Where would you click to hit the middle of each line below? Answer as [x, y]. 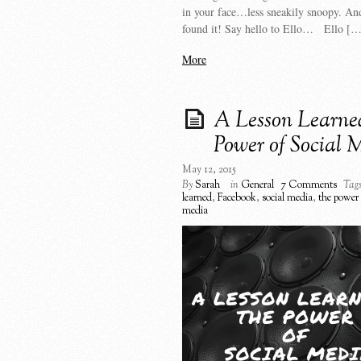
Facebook [237, 198]
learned [197, 198]
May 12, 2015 [209, 170]
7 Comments [309, 185]
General [257, 185]
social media [287, 198]
